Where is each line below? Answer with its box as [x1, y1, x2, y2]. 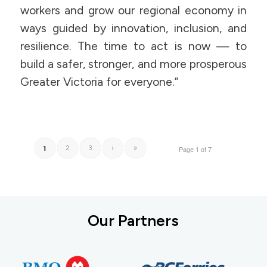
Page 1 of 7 [179, 144, 212, 154]
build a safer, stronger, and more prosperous [20, 57, 247, 71]
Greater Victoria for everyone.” [20, 74, 178, 89]
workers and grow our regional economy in [20, 3, 247, 17]
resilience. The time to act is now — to [20, 39, 247, 53]
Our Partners [88, 211, 179, 230]
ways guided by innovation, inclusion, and [20, 21, 247, 35]
